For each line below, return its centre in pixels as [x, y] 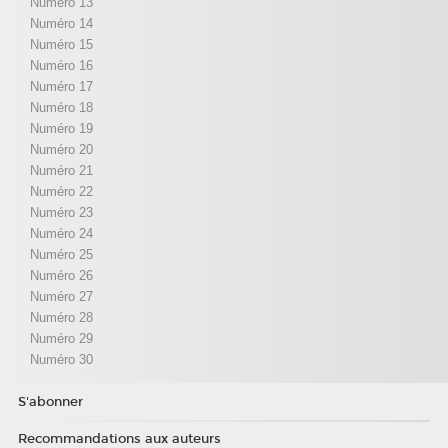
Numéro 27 [61, 296]
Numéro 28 [61, 317]
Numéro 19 [61, 128]
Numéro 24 [61, 233]
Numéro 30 [61, 359]
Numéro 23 [61, 212]
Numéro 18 [61, 107]
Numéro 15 [61, 44]
